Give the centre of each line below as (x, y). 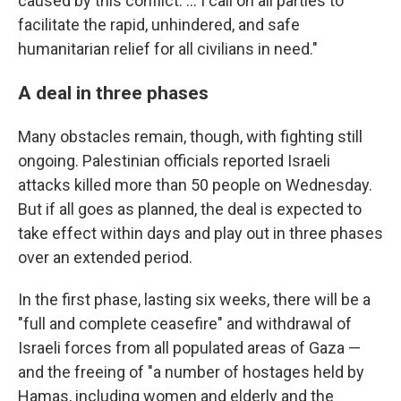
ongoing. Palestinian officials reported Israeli (174, 161)
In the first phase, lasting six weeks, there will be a (194, 299)
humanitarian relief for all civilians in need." (168, 49)
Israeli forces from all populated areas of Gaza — (189, 348)
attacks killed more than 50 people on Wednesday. (195, 185)
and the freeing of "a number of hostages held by (191, 372)
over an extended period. (105, 257)
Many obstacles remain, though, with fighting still (190, 137)
